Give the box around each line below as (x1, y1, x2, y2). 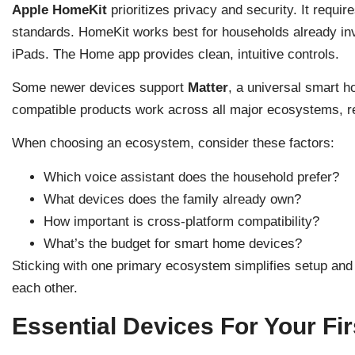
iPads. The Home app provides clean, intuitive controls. (12, 46, 339, 62)
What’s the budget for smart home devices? (44, 235, 302, 251)
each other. (12, 280, 78, 296)
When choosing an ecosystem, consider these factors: (12, 136, 334, 151)
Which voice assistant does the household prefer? (44, 169, 339, 185)
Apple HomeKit (12, 2, 107, 17)
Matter (188, 79, 228, 95)
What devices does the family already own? (44, 191, 301, 207)
